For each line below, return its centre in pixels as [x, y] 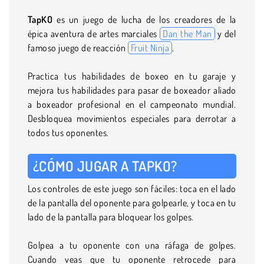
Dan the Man [187, 33]
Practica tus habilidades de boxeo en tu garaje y [132, 76]
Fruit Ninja [150, 47]
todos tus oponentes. [68, 132]
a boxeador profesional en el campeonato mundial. [132, 104]
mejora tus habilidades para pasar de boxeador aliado [132, 90]
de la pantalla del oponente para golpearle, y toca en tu [132, 202]
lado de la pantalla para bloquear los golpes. [111, 217]
